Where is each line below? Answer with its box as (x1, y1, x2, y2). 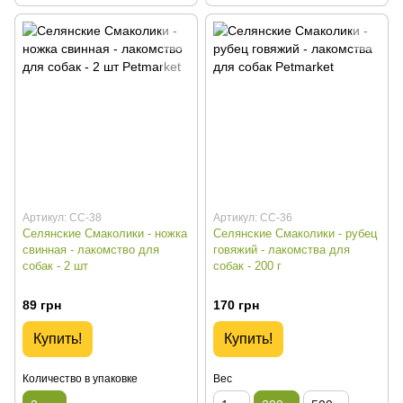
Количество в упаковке (22, 372, 138, 386)
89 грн (22, 298, 61, 313)
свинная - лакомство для (22, 242, 159, 256)
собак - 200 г (213, 258, 282, 273)
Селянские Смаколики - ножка (22, 226, 187, 240)
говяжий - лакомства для (213, 242, 350, 256)
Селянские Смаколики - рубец (213, 226, 377, 240)
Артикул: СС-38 (22, 210, 102, 224)
